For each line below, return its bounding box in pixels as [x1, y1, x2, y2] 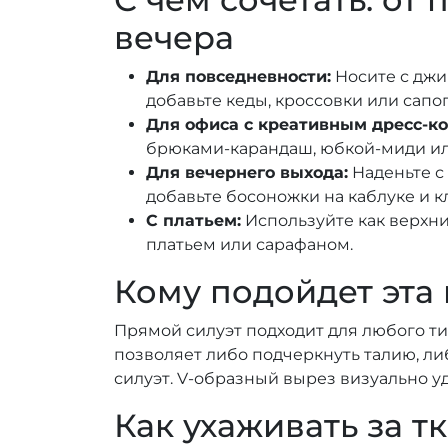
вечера [114, 17, 234, 57]
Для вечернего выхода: [146, 162, 348, 182]
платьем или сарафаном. [146, 234, 353, 254]
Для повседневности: [146, 66, 331, 86]
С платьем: [146, 210, 241, 230]
